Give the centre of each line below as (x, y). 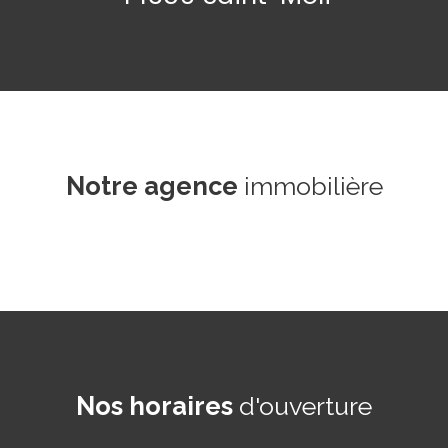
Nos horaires (154, 405)
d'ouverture (302, 405)
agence (190, 185)
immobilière (310, 185)
